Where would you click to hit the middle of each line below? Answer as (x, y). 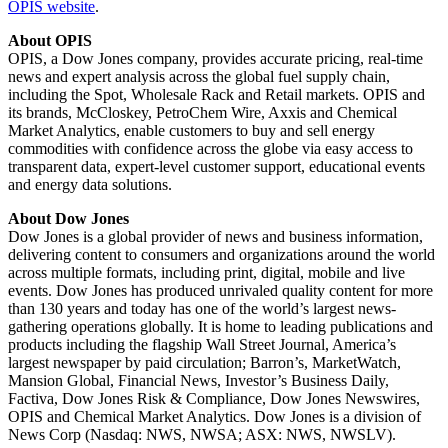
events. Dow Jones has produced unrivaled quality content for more (220, 290)
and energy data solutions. (90, 184)
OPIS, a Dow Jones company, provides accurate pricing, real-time (215, 58)
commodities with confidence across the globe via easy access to (210, 148)
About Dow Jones (68, 218)
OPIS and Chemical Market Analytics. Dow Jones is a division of (214, 416)
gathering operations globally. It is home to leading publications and (220, 326)
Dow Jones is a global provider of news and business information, (215, 236)
